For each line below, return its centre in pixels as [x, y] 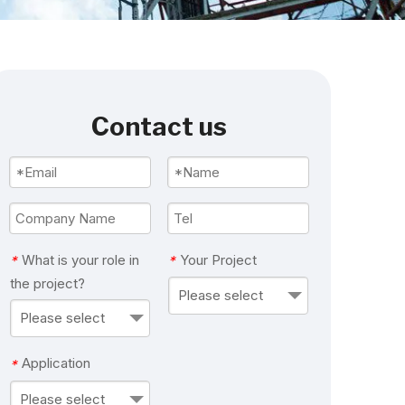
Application [56, 363]
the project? [47, 284]
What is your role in [80, 260]
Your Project [218, 260]
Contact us [159, 127]
